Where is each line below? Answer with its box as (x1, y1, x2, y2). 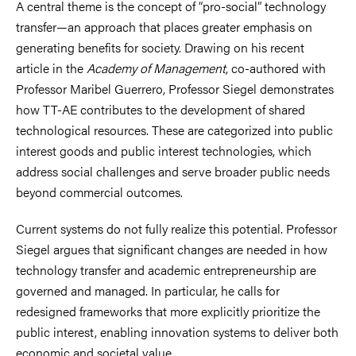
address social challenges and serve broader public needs (16, 161, 330, 180)
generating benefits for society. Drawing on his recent (16, 37, 304, 56)
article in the (16, 58, 87, 77)
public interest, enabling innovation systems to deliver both (16, 322, 339, 341)
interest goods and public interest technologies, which (16, 141, 311, 160)
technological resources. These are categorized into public (16, 120, 333, 139)
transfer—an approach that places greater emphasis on (16, 17, 312, 36)
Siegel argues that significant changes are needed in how (16, 239, 327, 258)
